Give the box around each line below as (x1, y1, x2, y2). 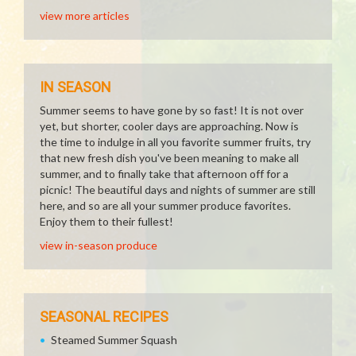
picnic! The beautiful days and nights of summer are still (40, 183, 315, 196)
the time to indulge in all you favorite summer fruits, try (40, 135, 311, 149)
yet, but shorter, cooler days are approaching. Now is (40, 119, 299, 133)
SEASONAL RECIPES (40, 308, 168, 325)
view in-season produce (40, 238, 157, 252)
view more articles (40, 9, 130, 22)
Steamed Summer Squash (51, 333, 177, 346)
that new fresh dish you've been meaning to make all (40, 151, 299, 164)
